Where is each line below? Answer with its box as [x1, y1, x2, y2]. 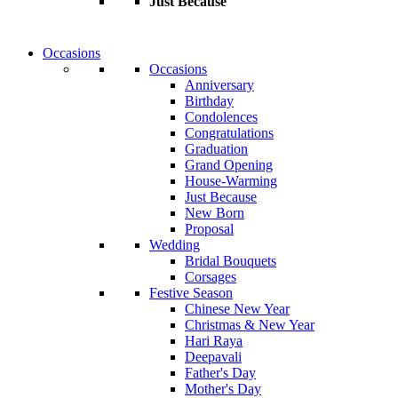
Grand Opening [185, 156, 273, 172]
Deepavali [185, 348, 242, 364]
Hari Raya [185, 332, 243, 348]
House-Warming [185, 172, 277, 188]
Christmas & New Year [185, 316, 314, 332]
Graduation [185, 140, 248, 156]
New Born [185, 204, 244, 220]
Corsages [185, 268, 236, 284]
